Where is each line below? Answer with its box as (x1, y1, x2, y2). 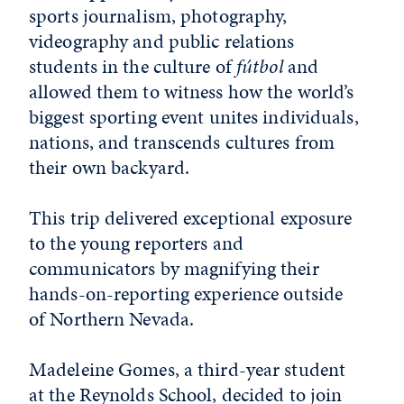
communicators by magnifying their (29, 254, 319, 282)
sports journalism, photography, (29, 2, 288, 30)
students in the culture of (29, 52, 237, 80)
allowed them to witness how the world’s (29, 78, 354, 106)
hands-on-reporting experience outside (29, 280, 344, 308)
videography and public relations (29, 27, 295, 55)
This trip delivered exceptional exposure (29, 204, 353, 232)
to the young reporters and (29, 229, 243, 257)
